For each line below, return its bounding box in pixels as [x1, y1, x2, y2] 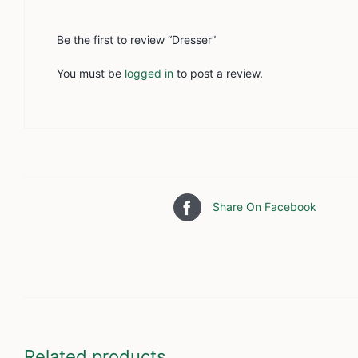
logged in [125, 66, 173, 80]
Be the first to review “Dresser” [57, 32, 216, 46]
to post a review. [173, 66, 263, 80]
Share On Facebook [212, 200, 316, 214]
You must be [57, 66, 125, 80]
